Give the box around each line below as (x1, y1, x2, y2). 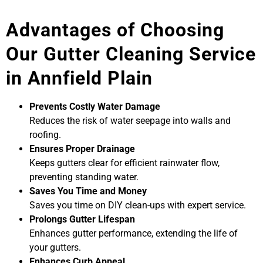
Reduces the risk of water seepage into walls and (29, 114, 231, 126)
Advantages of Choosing (6, 18, 224, 41)
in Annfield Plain (6, 66, 153, 89)
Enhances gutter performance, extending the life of (29, 227, 238, 239)
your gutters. (29, 241, 81, 253)
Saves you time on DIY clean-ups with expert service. (29, 199, 246, 211)
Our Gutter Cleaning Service (6, 42, 256, 65)
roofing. (29, 129, 61, 140)
